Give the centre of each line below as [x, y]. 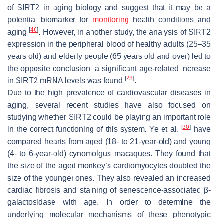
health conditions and [170, 20]
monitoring [110, 20]
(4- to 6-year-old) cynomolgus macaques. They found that [109, 154]
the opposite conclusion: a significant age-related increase [109, 69]
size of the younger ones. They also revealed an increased [109, 178]
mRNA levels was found [81, 81]
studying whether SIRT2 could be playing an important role [109, 117]
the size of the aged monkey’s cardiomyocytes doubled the [109, 166]
